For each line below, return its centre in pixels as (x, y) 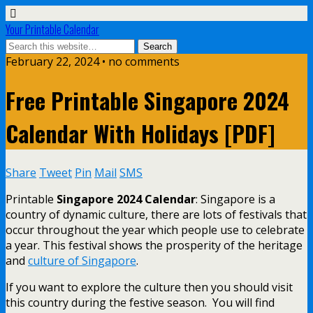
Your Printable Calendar (52, 29)
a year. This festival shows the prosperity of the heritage (154, 245)
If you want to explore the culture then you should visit (149, 287)
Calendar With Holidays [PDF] (140, 133)
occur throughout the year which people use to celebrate (155, 230)
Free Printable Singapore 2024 (147, 101)
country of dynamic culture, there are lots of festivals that (156, 214)
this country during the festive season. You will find (140, 302)
